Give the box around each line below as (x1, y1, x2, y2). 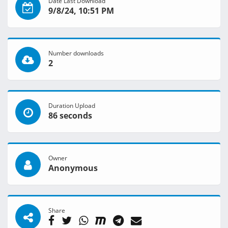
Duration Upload (48, 101, 95, 110)
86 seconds (48, 110, 92, 122)
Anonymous (48, 162, 98, 174)
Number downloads (48, 49, 104, 58)
